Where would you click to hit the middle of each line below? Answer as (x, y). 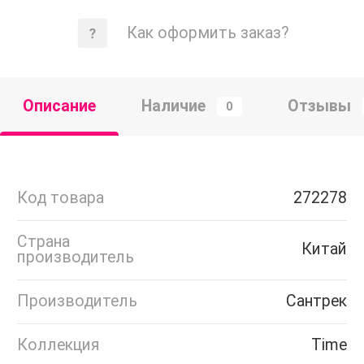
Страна (43, 242)
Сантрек (316, 301)
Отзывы (319, 106)
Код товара (61, 198)
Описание (59, 106)
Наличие (173, 106)
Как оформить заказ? (208, 33)
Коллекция (58, 345)
